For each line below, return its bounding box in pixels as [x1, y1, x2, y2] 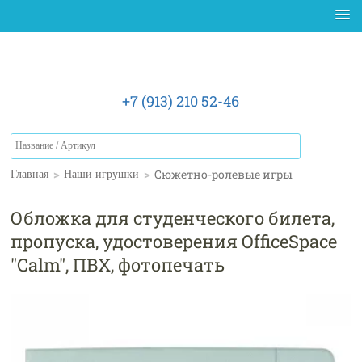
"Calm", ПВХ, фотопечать [11, 253, 225, 276]
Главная [11, 168, 49, 180]
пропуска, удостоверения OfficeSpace [11, 229, 338, 253]
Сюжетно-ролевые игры [154, 166, 293, 182]
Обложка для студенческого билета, [11, 206, 335, 229]
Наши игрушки [64, 168, 140, 180]
